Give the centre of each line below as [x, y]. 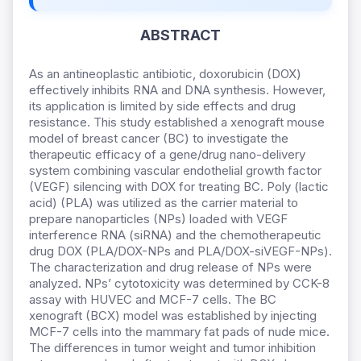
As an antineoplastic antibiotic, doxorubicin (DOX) [165, 74]
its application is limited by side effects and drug [162, 106]
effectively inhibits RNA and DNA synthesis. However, [177, 90]
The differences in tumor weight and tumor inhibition [172, 348]
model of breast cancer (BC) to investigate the [159, 139]
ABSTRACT [180, 35]
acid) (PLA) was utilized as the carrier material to [164, 203]
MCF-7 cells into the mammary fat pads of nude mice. [179, 332]
